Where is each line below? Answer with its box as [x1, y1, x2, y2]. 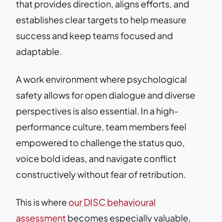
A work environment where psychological [16, 73, 187, 85]
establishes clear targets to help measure [16, 13, 186, 25]
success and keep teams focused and [16, 29, 173, 41]
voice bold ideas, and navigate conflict [16, 152, 176, 164]
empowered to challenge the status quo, [16, 136, 185, 148]
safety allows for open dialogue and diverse [16, 89, 195, 101]
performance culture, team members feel [16, 120, 186, 132]
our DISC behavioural [68, 196, 156, 208]
